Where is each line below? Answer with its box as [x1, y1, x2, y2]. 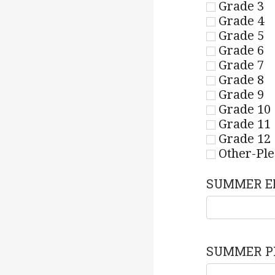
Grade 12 [215, 131, 271, 147]
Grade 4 [215, 14, 264, 29]
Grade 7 [215, 58, 264, 73]
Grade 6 [215, 43, 264, 58]
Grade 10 [215, 102, 271, 117]
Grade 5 [215, 28, 264, 44]
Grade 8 [215, 72, 264, 88]
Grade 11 [215, 117, 271, 132]
